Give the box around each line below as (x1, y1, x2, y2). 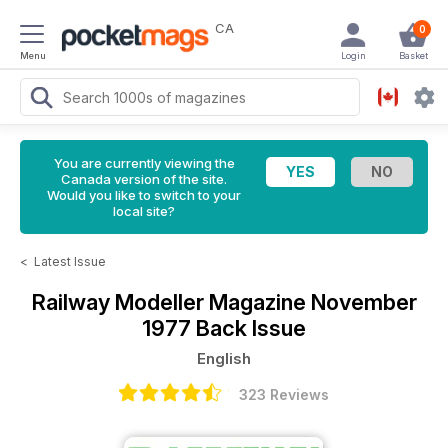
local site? (113, 203, 175, 219)
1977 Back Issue (142, 315, 306, 341)
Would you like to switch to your (47, 187, 241, 203)
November (310, 289, 417, 315)
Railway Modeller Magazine (31, 289, 311, 315)
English (197, 349, 251, 368)
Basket (398, 50, 428, 61)
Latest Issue (34, 254, 106, 269)
